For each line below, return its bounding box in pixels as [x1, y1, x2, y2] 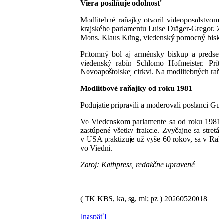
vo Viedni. [80, 143, 112, 152]
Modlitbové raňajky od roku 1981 [80, 84, 192, 92]
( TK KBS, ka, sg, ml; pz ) [80, 194, 162, 203]
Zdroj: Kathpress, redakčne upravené [80, 160, 195, 169]
